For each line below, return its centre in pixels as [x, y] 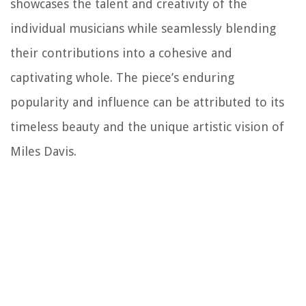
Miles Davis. [43, 152]
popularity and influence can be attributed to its [147, 102]
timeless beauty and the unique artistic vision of [147, 127]
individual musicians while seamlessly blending [143, 29]
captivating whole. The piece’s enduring [122, 78]
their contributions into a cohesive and [121, 53]
